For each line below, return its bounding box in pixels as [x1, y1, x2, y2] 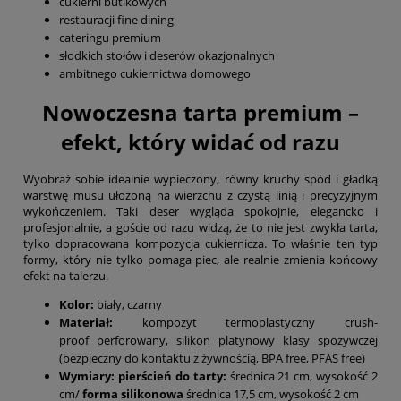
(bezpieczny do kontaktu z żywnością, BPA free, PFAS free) [59, 349, 365, 366]
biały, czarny [94, 295, 162, 312]
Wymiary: [59, 367, 118, 384]
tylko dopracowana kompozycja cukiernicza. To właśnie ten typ [23, 235, 378, 252]
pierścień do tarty [117, 367, 223, 384]
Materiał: [59, 313, 113, 330]
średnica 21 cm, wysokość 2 [226, 367, 378, 384]
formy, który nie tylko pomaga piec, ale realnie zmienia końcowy [23, 251, 378, 268]
